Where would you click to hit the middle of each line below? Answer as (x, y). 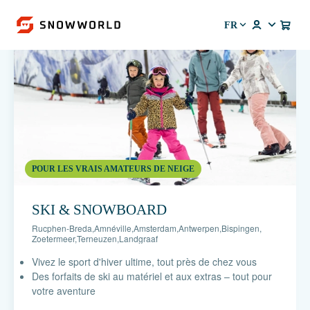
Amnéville (113, 228)
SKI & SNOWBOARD (99, 210)
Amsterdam (155, 228)
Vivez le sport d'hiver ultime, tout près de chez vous (144, 262)
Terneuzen (97, 238)
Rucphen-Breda (62, 228)
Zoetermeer (53, 238)
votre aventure (64, 291)
